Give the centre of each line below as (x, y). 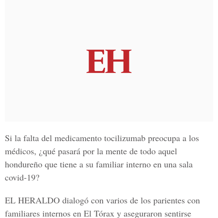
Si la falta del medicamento (54, 138)
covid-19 (20, 177)
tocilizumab (125, 138)
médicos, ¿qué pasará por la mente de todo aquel (91, 151)
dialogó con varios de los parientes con (130, 200)
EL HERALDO (32, 200)
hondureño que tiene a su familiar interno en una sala (99, 164)
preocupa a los (172, 138)
